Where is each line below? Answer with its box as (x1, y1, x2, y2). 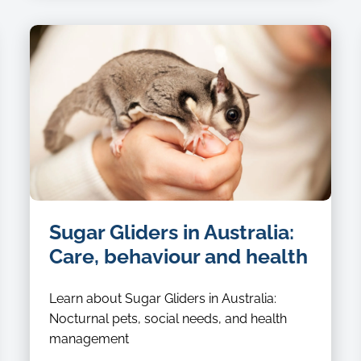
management (48, 330, 129, 346)
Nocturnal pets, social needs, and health (48, 310, 287, 326)
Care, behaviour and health (48, 243, 308, 268)
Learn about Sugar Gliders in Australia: (48, 290, 276, 306)
